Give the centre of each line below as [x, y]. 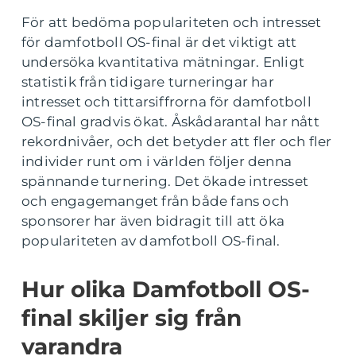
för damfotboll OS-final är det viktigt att [159, 42]
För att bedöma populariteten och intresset [172, 22]
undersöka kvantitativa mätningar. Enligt [163, 62]
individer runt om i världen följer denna [157, 161]
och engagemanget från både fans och [155, 201]
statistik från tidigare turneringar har [148, 81]
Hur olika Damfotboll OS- [166, 289]
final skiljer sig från [132, 317]
